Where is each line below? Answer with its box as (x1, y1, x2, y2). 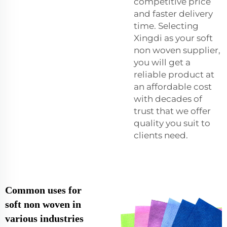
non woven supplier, (134, 45, 220, 56)
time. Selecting (134, 21, 199, 31)
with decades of (134, 94, 202, 104)
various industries (5, 213, 84, 224)
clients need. (134, 130, 188, 141)
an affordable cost (134, 82, 212, 92)
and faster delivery (134, 9, 213, 19)
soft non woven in (5, 199, 81, 210)
